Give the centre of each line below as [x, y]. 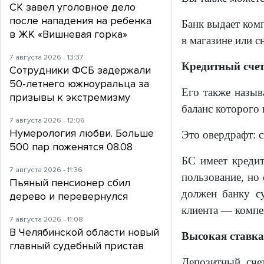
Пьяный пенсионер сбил [70, 183]
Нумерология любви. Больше [82, 133]
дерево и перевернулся [69, 197]
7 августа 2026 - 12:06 [47, 121]
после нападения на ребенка [80, 21]
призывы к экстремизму [70, 98]
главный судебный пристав [77, 246]
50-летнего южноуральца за [79, 84]
